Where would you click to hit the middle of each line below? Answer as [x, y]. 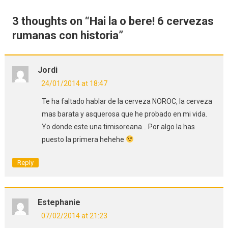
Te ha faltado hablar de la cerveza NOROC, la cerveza [127, 101]
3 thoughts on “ [51, 21]
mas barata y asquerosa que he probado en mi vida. [124, 114]
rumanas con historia [65, 35]
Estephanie [59, 202]
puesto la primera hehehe [83, 139]
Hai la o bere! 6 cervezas [151, 21]
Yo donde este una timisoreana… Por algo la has [118, 126]
